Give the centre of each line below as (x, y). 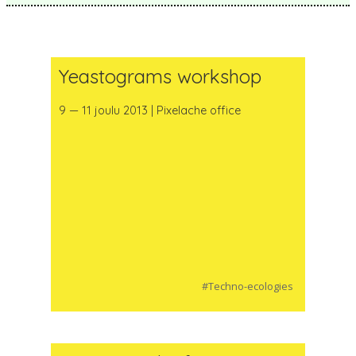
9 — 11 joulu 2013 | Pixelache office (149, 111)
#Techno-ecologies (247, 286)
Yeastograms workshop (160, 76)
